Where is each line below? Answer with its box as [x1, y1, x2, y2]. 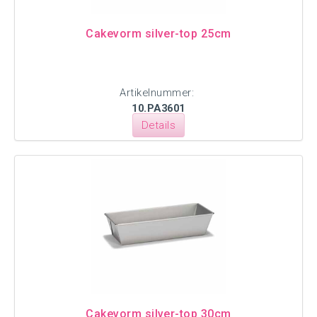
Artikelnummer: [120, 86, 197, 99]
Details [141, 119, 176, 132]
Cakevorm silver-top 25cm [86, 27, 231, 40]
